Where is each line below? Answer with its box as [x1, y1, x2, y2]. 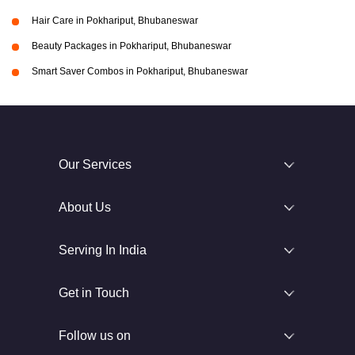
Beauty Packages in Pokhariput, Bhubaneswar [32, 40, 231, 52]
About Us [59, 200, 111, 215]
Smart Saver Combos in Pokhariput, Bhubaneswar [32, 66, 248, 78]
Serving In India [59, 243, 147, 258]
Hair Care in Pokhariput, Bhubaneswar [32, 15, 198, 27]
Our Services [59, 158, 132, 172]
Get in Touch [59, 286, 129, 300]
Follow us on [59, 329, 131, 343]
